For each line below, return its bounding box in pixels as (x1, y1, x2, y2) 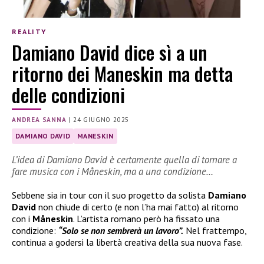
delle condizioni (12, 80, 125, 108)
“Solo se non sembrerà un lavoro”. (58, 224, 183, 236)
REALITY (12, 27, 47, 37)
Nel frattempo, (183, 224, 246, 236)
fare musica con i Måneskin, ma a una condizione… (12, 164, 213, 178)
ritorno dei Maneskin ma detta (12, 59, 233, 87)
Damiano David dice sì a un (12, 38, 207, 66)
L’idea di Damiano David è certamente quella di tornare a (12, 153, 237, 166)
